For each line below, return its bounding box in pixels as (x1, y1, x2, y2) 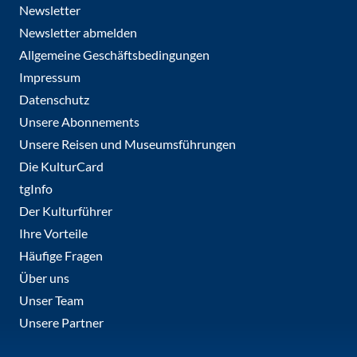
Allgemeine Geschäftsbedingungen (19, 46, 210, 62)
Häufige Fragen (19, 247, 103, 263)
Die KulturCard (19, 158, 104, 174)
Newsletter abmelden (19, 24, 137, 40)
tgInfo (19, 180, 53, 196)
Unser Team (19, 292, 84, 308)
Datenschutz (19, 91, 89, 107)
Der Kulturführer (19, 202, 112, 218)
